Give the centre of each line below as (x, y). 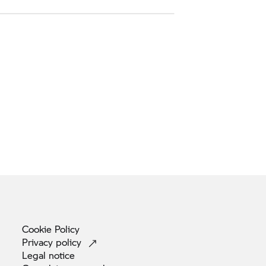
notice (62, 255)
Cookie (38, 229)
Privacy (39, 242)
